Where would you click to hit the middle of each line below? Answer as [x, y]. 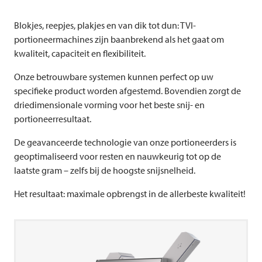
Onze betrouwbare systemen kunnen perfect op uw [114, 77]
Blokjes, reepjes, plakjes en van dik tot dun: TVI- [105, 25]
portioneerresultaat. [53, 119]
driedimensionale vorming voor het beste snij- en [109, 105]
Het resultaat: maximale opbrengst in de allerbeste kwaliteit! [130, 194]
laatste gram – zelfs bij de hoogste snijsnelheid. [105, 170]
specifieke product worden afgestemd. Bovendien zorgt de [127, 91]
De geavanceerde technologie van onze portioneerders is [125, 142]
